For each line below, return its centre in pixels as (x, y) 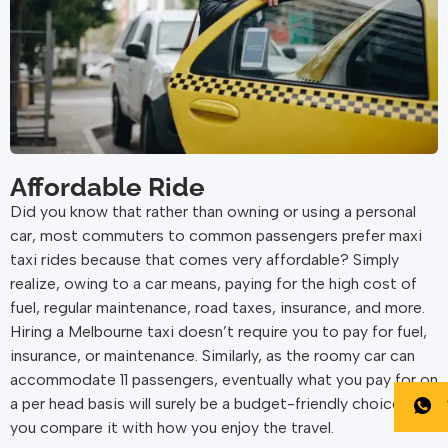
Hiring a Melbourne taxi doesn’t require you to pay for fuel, (218, 332)
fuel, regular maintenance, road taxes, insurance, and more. (217, 308)
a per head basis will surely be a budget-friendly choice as (215, 404)
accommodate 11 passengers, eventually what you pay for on (224, 380)
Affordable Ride (107, 187)
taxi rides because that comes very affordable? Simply (204, 260)
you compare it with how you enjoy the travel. (172, 428)
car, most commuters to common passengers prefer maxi (216, 236)
